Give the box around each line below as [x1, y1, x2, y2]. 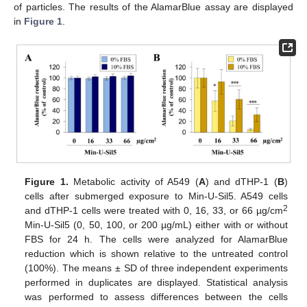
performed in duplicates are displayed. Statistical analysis [25, 277, 288, 288]
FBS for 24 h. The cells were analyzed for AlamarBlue [25, 234, 288, 245]
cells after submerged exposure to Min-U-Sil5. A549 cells [25, 191, 288, 202]
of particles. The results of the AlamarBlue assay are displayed [14, 1, 293, 13]
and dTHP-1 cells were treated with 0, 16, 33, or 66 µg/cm [25, 205, 283, 217]
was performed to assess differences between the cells [25, 291, 288, 303]
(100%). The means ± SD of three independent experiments [25, 262, 288, 274]
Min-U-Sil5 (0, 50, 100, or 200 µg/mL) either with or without [25, 219, 288, 231]
